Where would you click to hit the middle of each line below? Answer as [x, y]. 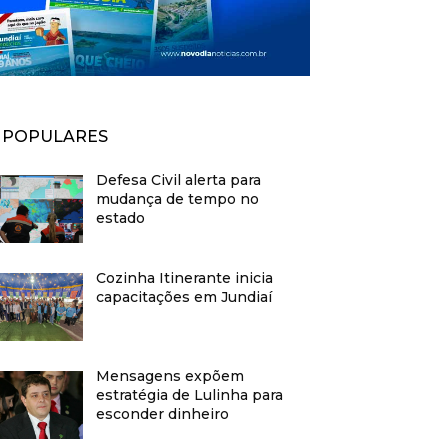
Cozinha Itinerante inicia [185, 278]
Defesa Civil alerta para [179, 180]
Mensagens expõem [170, 376]
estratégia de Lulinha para [190, 395]
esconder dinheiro [163, 414]
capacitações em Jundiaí [184, 297]
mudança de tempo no [178, 199]
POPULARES [55, 137]
